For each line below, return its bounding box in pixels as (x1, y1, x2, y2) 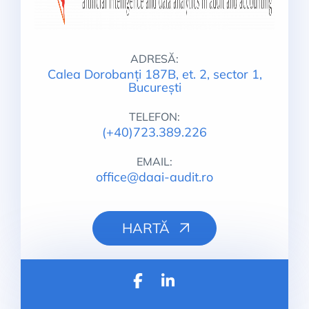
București (128, 79, 181, 95)
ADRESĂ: (130, 52, 179, 66)
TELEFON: (129, 110, 180, 123)
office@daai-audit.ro (96, 169, 213, 185)
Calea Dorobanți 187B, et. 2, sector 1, (47, 66, 262, 82)
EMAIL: (137, 154, 172, 168)
